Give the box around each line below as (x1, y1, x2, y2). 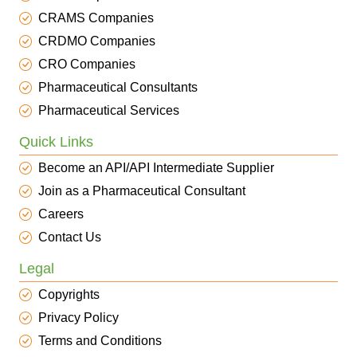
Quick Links (19, 134, 93, 150)
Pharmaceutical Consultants (38, 80, 198, 94)
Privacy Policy (38, 311, 119, 324)
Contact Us (38, 230, 101, 244)
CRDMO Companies (38, 34, 155, 48)
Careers (38, 207, 84, 221)
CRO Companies (38, 57, 135, 71)
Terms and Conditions (38, 334, 162, 347)
